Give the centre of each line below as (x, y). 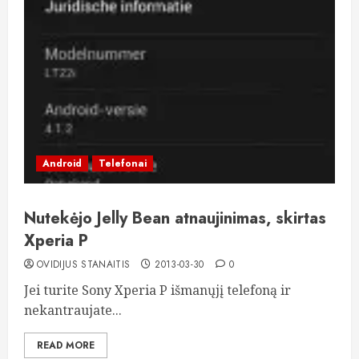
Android (62, 163)
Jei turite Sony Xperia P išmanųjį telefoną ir (157, 290)
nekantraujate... (73, 310)
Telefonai (123, 163)
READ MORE (66, 345)
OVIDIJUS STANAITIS (84, 264)
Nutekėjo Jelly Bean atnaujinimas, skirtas (175, 218)
